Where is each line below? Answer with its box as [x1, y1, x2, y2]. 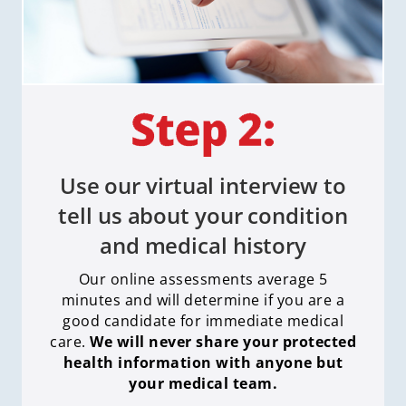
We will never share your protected [90, 332, 356, 353]
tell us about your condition [58, 200, 348, 231]
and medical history [99, 230, 307, 261]
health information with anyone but [63, 353, 343, 373]
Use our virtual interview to [59, 170, 347, 201]
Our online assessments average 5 [78, 269, 328, 290]
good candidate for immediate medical [63, 311, 343, 332]
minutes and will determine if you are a [61, 290, 345, 311]
